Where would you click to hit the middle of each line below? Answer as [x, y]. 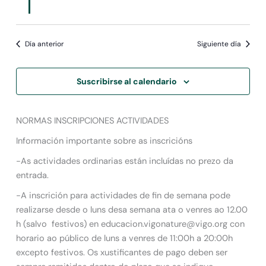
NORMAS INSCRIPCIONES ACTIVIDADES [93, 121]
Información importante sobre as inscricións [104, 141]
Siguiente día [219, 44]
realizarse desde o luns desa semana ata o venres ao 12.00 [132, 210]
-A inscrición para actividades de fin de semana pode [123, 195]
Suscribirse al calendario [127, 81]
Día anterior [45, 44]
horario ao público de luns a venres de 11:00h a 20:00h [125, 238]
